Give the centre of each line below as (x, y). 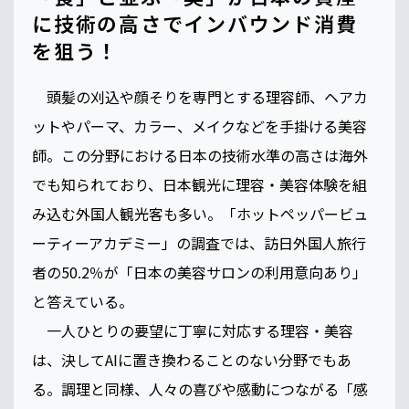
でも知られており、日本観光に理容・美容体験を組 (199, 185)
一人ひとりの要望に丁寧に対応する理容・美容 (193, 331)
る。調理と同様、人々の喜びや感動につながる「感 (200, 389)
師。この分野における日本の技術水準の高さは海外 (200, 156)
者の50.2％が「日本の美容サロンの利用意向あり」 (199, 273)
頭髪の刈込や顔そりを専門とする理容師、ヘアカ (200, 97)
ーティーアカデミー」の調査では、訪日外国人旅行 (199, 243)
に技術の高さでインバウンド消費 (195, 23)
